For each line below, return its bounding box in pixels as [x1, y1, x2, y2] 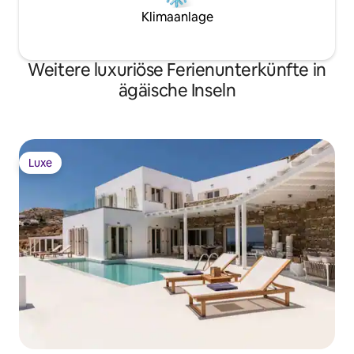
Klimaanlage [141, 8, 213, 25]
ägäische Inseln [118, 78, 236, 102]
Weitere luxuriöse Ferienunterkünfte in [28, 58, 326, 81]
